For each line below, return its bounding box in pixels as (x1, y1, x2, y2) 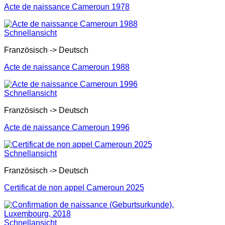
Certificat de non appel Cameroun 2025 (4, 183, 144, 192)
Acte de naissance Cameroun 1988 (4, 63, 130, 71)
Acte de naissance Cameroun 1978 (4, 3, 130, 11)
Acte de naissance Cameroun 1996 (4, 123, 130, 132)
